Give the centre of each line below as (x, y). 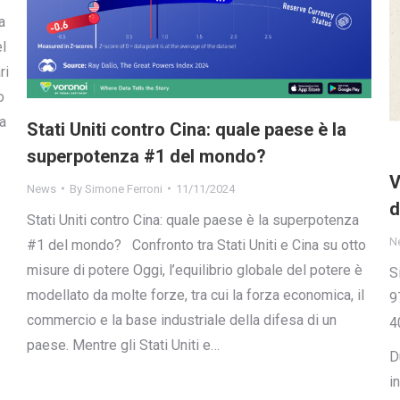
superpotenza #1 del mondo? (146, 156)
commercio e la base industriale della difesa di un (182, 320)
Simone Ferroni (124, 188)
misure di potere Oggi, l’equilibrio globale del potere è (195, 270)
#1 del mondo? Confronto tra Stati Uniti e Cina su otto (196, 245)
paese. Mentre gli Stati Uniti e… (123, 345)
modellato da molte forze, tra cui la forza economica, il (196, 295)
